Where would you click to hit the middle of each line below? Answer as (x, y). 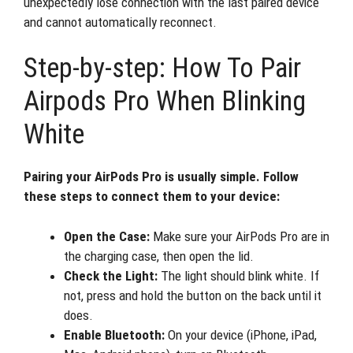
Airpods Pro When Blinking (165, 101)
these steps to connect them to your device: (152, 196)
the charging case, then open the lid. (159, 256)
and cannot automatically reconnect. (120, 22)
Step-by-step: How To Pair (162, 68)
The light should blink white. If (238, 275)
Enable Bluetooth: (114, 334)
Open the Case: (107, 236)
